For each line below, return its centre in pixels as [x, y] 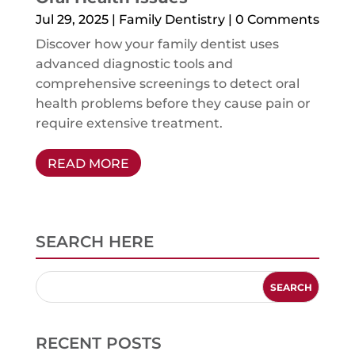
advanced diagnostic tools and [134, 64]
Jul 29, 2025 [72, 20]
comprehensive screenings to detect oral [167, 84]
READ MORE [88, 164]
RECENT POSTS [98, 344]
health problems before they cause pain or [173, 104]
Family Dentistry [172, 20]
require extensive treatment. [129, 124]
